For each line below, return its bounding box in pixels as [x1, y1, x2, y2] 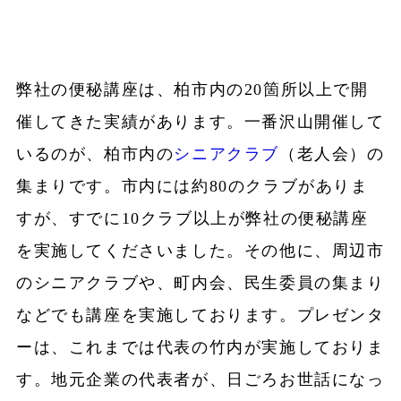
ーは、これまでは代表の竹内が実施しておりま [15, 338, 385, 357]
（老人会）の [278, 145, 385, 164]
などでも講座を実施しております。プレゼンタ [15, 306, 385, 325]
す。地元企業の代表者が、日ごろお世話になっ [15, 371, 385, 389]
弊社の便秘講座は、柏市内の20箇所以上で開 [15, 81, 369, 99]
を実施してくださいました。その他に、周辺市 [15, 242, 385, 260]
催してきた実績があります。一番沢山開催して [15, 113, 385, 132]
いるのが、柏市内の [15, 145, 175, 164]
